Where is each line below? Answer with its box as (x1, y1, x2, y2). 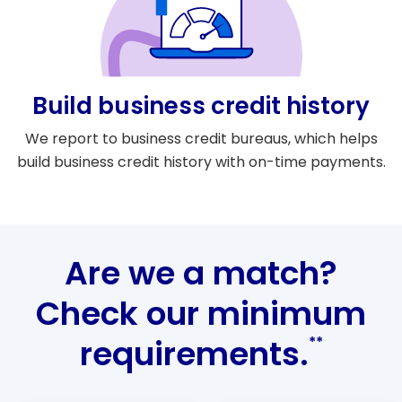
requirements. (79, 330, 309, 377)
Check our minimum (36, 290, 366, 336)
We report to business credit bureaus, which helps (24, 127, 378, 149)
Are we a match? (65, 249, 337, 296)
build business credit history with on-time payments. (16, 151, 386, 172)
